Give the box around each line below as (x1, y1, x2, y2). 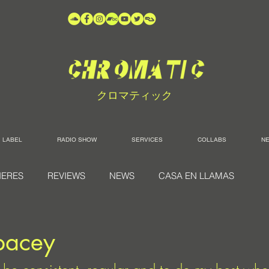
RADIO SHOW (57, 136, 97, 144)
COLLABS (198, 136, 226, 144)
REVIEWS (47, 170, 85, 181)
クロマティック (97, 89, 172, 101)
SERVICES (131, 136, 163, 144)
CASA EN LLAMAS (159, 170, 234, 181)
